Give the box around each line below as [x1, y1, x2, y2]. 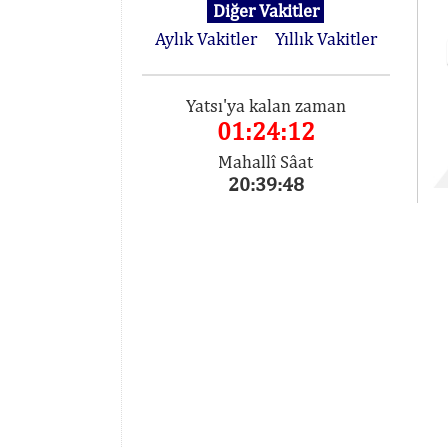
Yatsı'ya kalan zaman [185, 95, 346, 116]
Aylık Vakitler [154, 28, 257, 49]
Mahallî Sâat [218, 151, 314, 172]
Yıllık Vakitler [274, 28, 377, 49]
